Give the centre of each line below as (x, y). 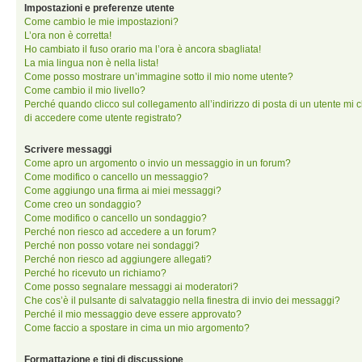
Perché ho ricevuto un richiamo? (95, 273)
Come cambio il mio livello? (85, 90)
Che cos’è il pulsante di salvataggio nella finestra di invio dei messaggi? (182, 300)
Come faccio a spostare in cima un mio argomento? (137, 328)
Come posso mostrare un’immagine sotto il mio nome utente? (159, 76)
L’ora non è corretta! (68, 35)
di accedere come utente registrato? (103, 118)
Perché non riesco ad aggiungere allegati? (118, 259)
